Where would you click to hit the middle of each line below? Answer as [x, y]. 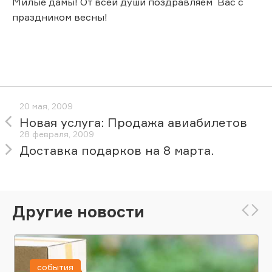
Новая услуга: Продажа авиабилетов [133, 123]
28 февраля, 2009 [57, 134]
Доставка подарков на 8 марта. [117, 151]
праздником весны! [60, 17]
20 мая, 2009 [46, 106]
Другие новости [78, 211]
